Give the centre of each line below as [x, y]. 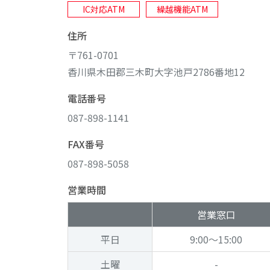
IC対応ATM [104, 9]
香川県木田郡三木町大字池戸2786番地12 [156, 72]
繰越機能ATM [182, 9]
